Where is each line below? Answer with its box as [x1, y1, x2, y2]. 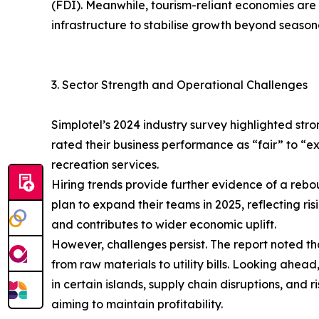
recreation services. [51, 157, 159, 172]
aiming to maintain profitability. [51, 297, 223, 312]
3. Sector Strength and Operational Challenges [51, 78, 308, 93]
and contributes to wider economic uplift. [51, 217, 276, 232]
